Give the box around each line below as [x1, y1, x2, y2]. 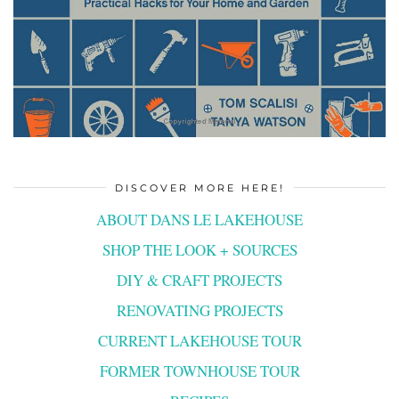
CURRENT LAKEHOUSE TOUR [97, 330, 302, 352]
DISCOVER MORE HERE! [114, 182, 285, 195]
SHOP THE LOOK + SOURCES [102, 240, 297, 261]
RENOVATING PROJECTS [116, 300, 283, 322]
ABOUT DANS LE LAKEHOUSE [96, 209, 303, 231]
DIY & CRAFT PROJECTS [117, 270, 282, 291]
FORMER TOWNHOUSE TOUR [99, 361, 300, 382]
